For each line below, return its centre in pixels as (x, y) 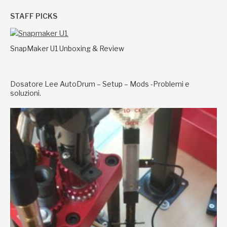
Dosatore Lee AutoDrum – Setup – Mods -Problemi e (100, 84)
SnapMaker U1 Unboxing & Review (67, 48)
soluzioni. (26, 93)
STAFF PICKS (34, 16)
